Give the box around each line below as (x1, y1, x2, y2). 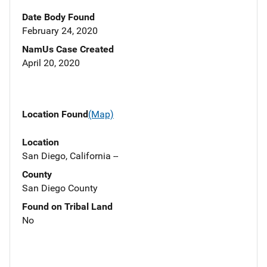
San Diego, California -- (22, 150, 118, 162)
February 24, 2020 (22, 25, 98, 37)
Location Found (22, 108, 88, 120)
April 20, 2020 (22, 57, 80, 69)
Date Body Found (22, 11, 95, 23)
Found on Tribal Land (22, 200, 113, 212)
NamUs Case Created (22, 44, 114, 55)
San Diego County (22, 182, 98, 194)
